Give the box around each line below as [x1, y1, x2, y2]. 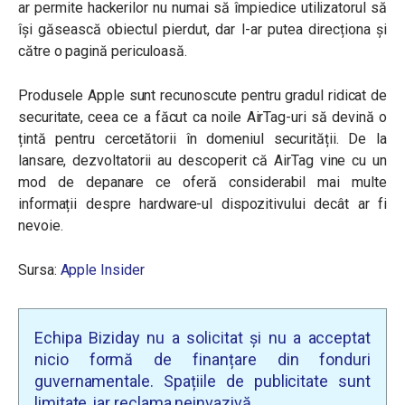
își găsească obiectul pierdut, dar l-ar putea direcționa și [18, 21, 387, 39]
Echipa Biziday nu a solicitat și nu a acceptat [34, 328, 371, 348]
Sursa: [18, 261, 61, 279]
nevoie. [18, 217, 63, 235]
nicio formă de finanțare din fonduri [34, 350, 371, 370]
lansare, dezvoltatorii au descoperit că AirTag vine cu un [18, 152, 387, 170]
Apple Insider [60, 261, 145, 279]
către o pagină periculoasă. [18, 42, 188, 61]
